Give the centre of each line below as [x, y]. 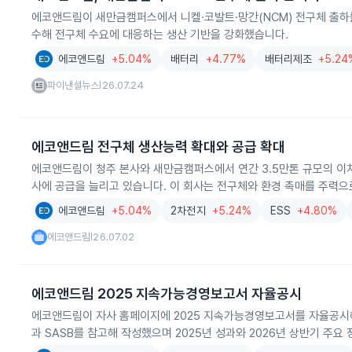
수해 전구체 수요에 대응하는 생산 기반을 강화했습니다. [160, 35]
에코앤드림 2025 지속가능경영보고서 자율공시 [167, 293]
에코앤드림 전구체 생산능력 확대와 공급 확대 [158, 147]
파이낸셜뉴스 [73, 85]
